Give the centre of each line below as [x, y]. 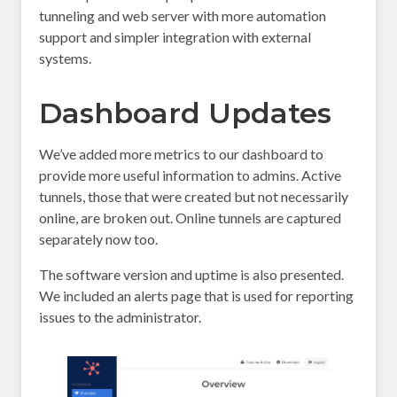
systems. [65, 58]
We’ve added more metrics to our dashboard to [181, 154]
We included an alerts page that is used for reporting [196, 296]
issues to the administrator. [120, 317]
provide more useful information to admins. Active [190, 175]
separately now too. [98, 239]
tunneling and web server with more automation [183, 16]
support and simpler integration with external [175, 37]
